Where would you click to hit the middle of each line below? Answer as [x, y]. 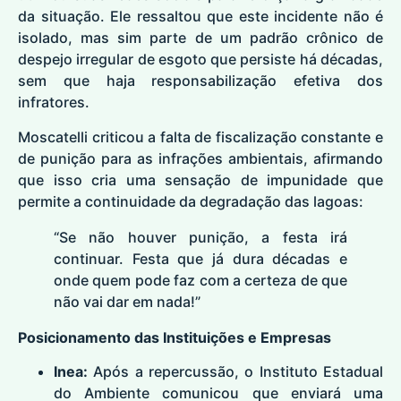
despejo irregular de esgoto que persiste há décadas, [200, 60]
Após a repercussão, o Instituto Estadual [235, 372]
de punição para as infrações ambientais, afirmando [200, 158]
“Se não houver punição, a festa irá [200, 237]
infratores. [54, 102]
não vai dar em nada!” [127, 301]
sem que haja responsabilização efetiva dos [200, 81]
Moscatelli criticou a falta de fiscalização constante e [200, 137]
